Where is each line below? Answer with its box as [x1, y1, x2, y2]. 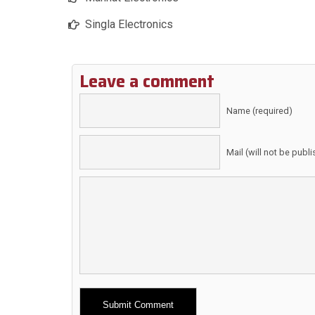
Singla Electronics [85, 18, 173, 32]
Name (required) [226, 105, 292, 117]
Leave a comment [79, 68, 214, 96]
